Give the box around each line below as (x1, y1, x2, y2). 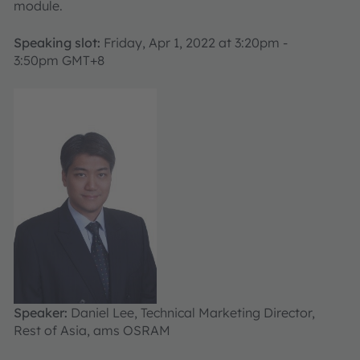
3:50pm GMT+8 (14, 52, 104, 68)
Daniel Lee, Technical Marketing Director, (71, 304, 315, 321)
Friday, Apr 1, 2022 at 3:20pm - (100, 35, 288, 51)
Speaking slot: (14, 35, 100, 51)
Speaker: (14, 304, 71, 321)
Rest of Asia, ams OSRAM (14, 321, 170, 338)
